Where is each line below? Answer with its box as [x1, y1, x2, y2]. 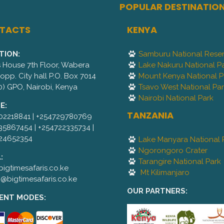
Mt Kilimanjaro [140, 168, 190, 177]
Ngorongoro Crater [138, 146, 208, 155]
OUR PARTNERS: [127, 186, 187, 196]
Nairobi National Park [138, 93, 214, 103]
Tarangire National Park [138, 157, 221, 166]
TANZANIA [127, 109, 173, 122]
